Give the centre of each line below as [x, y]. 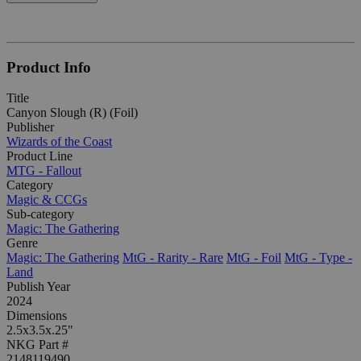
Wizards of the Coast [59, 142]
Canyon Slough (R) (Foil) [72, 113]
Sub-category [40, 214]
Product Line [39, 156]
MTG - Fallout [44, 171]
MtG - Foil [254, 258]
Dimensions [37, 316]
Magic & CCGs [47, 200]
